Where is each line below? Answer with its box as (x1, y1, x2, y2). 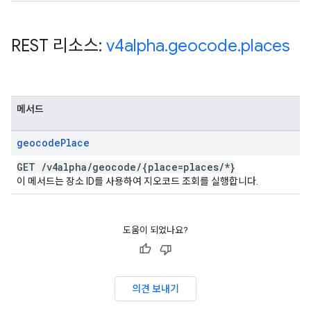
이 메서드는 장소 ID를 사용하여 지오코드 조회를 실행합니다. (17, 176, 258, 187)
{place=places (142, 160, 219, 174)
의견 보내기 (132, 283, 179, 295)
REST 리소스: (11, 35, 106, 56)
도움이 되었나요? (123, 225, 188, 235)
